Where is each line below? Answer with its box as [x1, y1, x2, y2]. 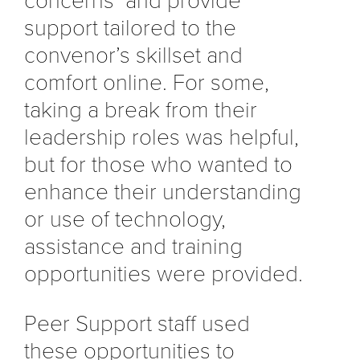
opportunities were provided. [24, 260, 303, 288]
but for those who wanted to [24, 150, 292, 178]
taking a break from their [24, 96, 257, 124]
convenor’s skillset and [24, 41, 243, 69]
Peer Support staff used [24, 309, 250, 337]
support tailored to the [24, 14, 236, 42]
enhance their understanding [24, 178, 301, 206]
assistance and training [24, 232, 243, 260]
